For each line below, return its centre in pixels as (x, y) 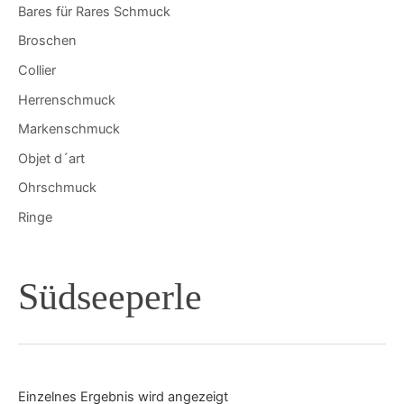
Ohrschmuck (57, 188)
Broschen (47, 41)
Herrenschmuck (67, 100)
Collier (37, 70)
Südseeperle (110, 296)
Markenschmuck (69, 129)
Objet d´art (51, 158)
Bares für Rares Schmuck (94, 11)
